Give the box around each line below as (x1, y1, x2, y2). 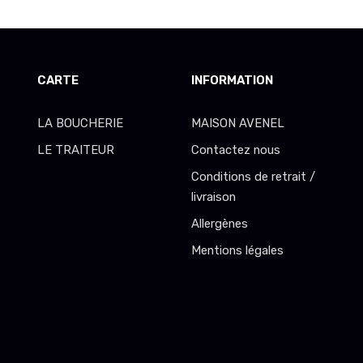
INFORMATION (190, 73, 273, 88)
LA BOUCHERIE (36, 116, 123, 131)
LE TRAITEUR (36, 143, 114, 158)
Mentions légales (190, 243, 284, 258)
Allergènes (190, 216, 248, 232)
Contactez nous (190, 143, 280, 158)
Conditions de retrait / (190, 169, 315, 185)
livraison (190, 190, 236, 205)
